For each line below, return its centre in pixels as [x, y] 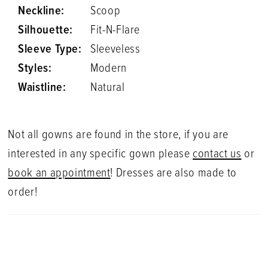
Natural [108, 88]
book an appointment [59, 174]
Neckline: [41, 11]
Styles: [35, 68]
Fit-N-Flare [115, 30]
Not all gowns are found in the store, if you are [118, 135]
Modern [109, 68]
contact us [217, 155]
